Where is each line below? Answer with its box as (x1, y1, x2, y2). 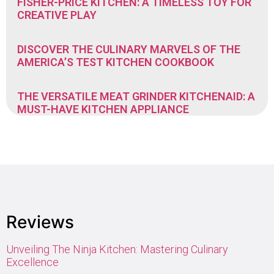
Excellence (6, 256, 59, 269)
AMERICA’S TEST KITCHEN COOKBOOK (17, 56, 214, 69)
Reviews (6, 212, 74, 233)
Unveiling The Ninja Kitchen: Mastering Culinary (6, 243, 228, 256)
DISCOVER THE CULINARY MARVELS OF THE (17, 43, 240, 56)
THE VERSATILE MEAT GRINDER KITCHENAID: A (17, 90, 255, 103)
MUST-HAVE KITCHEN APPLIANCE (17, 103, 189, 116)
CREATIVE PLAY (17, 9, 97, 22)
